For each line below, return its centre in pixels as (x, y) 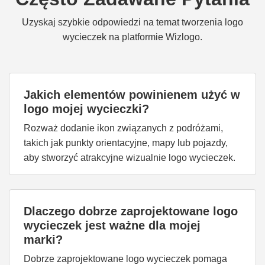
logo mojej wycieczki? (86, 109)
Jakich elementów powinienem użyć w (132, 95)
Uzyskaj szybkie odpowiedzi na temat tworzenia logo (132, 22)
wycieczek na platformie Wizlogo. (132, 37)
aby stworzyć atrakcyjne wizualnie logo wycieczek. (130, 158)
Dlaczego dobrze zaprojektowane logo (131, 211)
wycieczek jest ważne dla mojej (112, 225)
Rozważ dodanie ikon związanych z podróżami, (123, 128)
